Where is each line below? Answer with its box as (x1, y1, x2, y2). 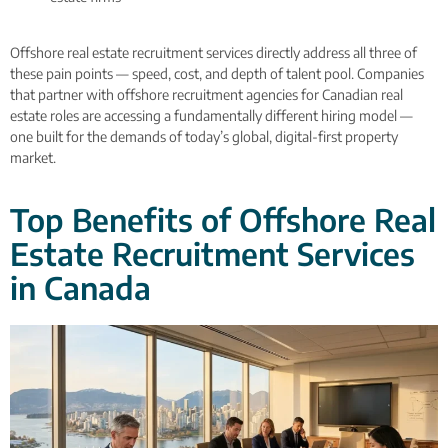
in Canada (10, 267, 151, 307)
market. (10, 149, 56, 167)
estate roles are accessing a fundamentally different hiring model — (10, 107, 413, 125)
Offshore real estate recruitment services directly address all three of (10, 44, 417, 62)
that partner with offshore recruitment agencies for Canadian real (10, 86, 403, 104)
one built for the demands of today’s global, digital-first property (10, 128, 398, 146)
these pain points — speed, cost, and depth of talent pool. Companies (10, 65, 424, 83)
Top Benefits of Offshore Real (10, 199, 436, 239)
